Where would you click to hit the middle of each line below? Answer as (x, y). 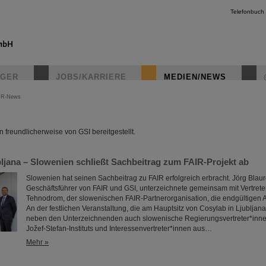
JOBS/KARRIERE (91, 77)
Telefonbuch (247, 12)
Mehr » (37, 242)
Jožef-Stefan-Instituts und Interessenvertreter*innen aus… (119, 229)
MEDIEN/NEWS (195, 77)
